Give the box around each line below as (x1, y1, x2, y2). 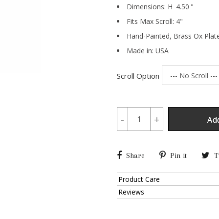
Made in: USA (127, 46, 169, 55)
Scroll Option (117, 71, 159, 81)
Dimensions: (127, 2, 166, 11)
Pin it (170, 151, 187, 160)
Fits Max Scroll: (127, 17, 174, 26)
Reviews (118, 187, 144, 197)
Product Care (118, 175, 160, 184)
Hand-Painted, (127, 31, 174, 41)
